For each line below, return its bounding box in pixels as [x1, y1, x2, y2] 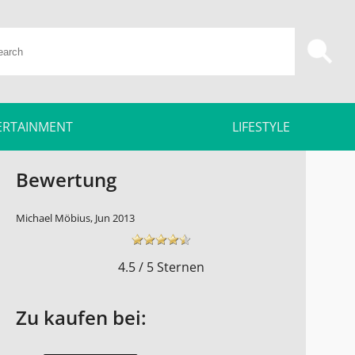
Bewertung [16, 166, 116, 193]
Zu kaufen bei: [16, 303, 147, 330]
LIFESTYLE [232, 118, 290, 136]
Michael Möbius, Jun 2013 [16, 210, 135, 225]
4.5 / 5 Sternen [117, 258, 204, 276]
